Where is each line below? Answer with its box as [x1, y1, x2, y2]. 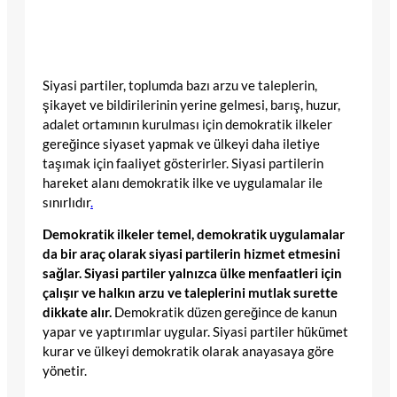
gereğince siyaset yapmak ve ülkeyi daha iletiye [43, 136, 320, 152]
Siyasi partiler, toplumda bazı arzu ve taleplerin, [43, 77, 317, 93]
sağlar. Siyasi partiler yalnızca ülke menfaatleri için [43, 266, 342, 282]
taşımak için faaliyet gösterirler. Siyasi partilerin [43, 155, 323, 171]
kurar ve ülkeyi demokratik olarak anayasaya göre [43, 344, 334, 360]
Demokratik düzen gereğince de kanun [112, 305, 337, 321]
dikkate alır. [43, 305, 112, 321]
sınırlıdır [43, 194, 90, 210]
